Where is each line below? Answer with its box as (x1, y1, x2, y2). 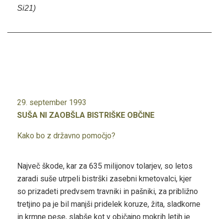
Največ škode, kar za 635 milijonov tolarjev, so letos (17, 161, 193, 171)
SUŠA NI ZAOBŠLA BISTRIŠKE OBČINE (17, 110, 154, 120)
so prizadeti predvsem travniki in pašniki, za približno (17, 187, 198, 197)
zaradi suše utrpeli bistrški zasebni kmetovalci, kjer (17, 174, 192, 184)
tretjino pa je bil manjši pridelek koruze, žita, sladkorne (17, 199, 200, 209)
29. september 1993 (17, 98, 87, 108)
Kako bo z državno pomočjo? (17, 131, 115, 141)
